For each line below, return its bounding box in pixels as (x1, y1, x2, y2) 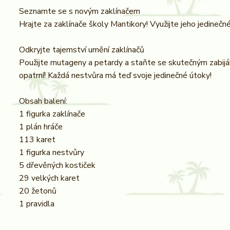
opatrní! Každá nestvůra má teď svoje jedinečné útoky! (19, 70, 212, 81)
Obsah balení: (19, 95, 67, 107)
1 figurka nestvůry (19, 147, 84, 158)
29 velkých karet (19, 172, 80, 184)
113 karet (19, 134, 55, 145)
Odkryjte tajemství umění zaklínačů (19, 44, 144, 55)
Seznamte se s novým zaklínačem (19, 6, 140, 17)
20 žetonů (19, 185, 56, 197)
